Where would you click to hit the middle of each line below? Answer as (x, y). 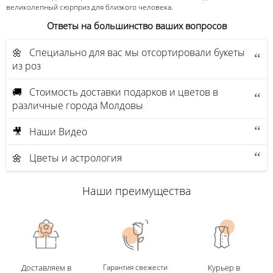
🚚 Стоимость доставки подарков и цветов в (115, 92)
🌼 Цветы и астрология (67, 158)
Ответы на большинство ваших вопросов (136, 26)
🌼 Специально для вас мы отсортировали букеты (129, 52)
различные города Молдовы (78, 105)
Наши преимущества (136, 190)
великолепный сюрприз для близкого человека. (90, 7)
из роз (27, 66)
